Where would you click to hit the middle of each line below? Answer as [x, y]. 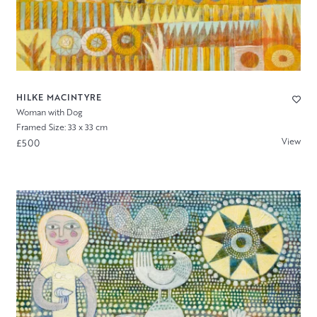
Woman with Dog [49, 112]
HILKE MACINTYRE [59, 97]
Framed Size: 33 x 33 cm [62, 127]
